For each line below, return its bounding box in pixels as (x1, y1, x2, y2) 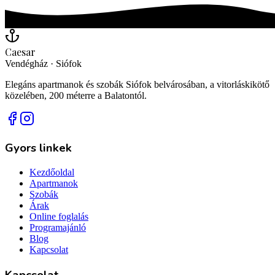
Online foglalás (29, 211, 88, 222)
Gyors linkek (5, 139, 72, 156)
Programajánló (29, 222, 86, 233)
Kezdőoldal (29, 167, 74, 178)
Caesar (5, 45, 36, 59)
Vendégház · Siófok (5, 58, 82, 69)
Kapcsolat (29, 244, 68, 255)
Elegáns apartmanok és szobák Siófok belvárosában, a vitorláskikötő (5, 79, 269, 90)
